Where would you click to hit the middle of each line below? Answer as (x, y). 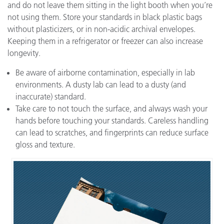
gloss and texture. (45, 145)
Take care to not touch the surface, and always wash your (111, 109)
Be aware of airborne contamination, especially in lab (105, 73)
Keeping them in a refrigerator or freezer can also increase (105, 41)
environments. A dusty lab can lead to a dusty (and (101, 85)
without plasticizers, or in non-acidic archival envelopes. (101, 29)
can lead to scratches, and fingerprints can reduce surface (112, 133)
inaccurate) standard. (51, 97)
